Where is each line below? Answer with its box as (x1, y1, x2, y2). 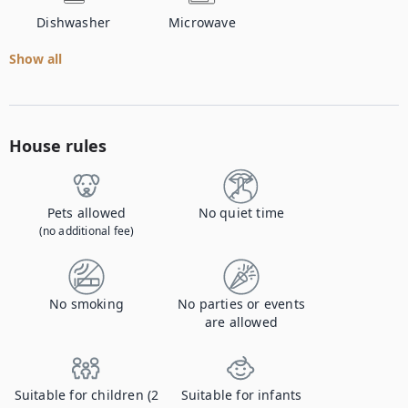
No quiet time (198, 204, 285, 221)
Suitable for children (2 (14, 386, 159, 403)
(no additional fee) (38, 223, 135, 239)
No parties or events (178, 295, 305, 312)
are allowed (204, 313, 279, 331)
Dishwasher (36, 14, 111, 31)
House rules (9, 135, 107, 157)
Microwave (168, 14, 236, 31)
